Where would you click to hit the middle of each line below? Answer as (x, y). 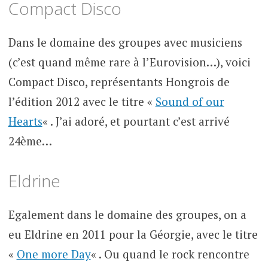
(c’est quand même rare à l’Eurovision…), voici (129, 62)
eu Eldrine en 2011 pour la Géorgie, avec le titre (133, 234)
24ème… (30, 141)
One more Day (54, 254)
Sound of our (190, 102)
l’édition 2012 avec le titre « (82, 102)
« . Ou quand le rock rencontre (170, 254)
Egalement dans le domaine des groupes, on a (127, 214)
